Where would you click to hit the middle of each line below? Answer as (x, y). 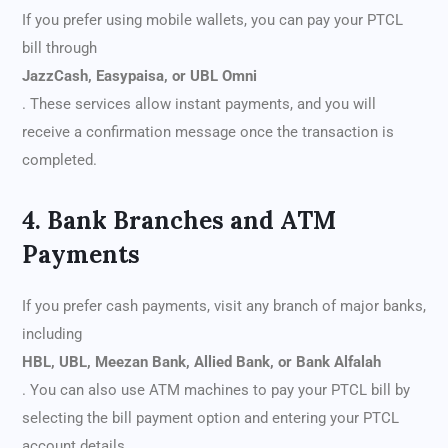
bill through (59, 48)
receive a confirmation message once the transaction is (208, 132)
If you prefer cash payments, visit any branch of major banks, (224, 306)
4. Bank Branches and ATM (179, 221)
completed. (59, 160)
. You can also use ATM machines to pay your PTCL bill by (216, 390)
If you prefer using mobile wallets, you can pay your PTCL (212, 20)
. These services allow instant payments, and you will (199, 104)
